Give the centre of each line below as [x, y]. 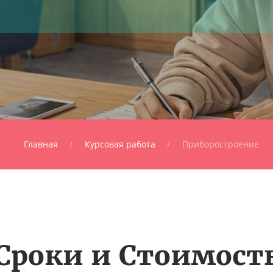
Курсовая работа [120, 144]
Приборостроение [220, 144]
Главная [41, 144]
